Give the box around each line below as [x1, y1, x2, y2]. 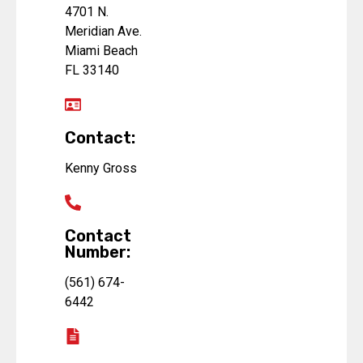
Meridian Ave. [65, 23, 142, 39]
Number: [65, 241, 130, 262]
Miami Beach [65, 42, 138, 58]
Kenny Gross [65, 160, 137, 176]
